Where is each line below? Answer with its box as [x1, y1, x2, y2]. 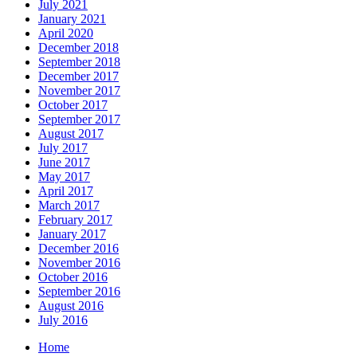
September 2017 [38, 112, 120, 127]
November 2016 [38, 256, 120, 270]
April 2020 [38, 26, 93, 41]
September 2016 [38, 284, 120, 299]
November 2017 [38, 84, 120, 98]
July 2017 [38, 141, 88, 155]
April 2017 [38, 184, 93, 198]
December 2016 [38, 241, 119, 256]
